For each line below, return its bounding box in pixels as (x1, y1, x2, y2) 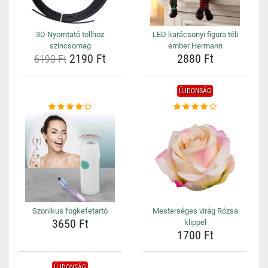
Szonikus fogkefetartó (32, 206, 108, 215)
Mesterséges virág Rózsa (152, 206, 238, 215)
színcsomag (49, 41, 91, 50)
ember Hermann (167, 41, 223, 50)
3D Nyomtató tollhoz (36, 30, 104, 39)
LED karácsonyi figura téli (152, 30, 238, 39)
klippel (184, 218, 206, 227)
